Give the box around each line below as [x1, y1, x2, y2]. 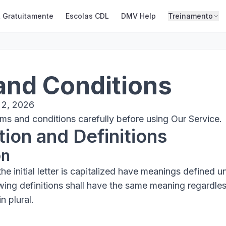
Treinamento [167, 12, 213, 20]
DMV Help [121, 12, 156, 20]
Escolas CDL [65, 12, 109, 20]
